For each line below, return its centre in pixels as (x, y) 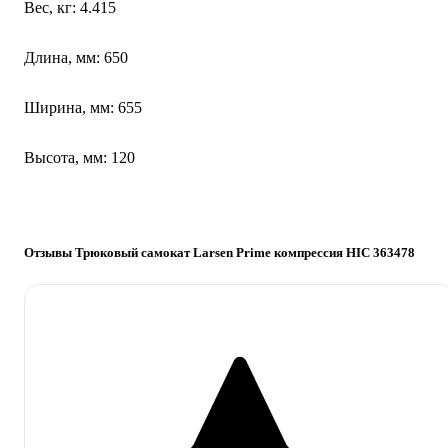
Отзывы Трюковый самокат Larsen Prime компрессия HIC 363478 (219, 253)
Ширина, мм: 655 (83, 108)
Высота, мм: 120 (79, 158)
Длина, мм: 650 (76, 58)
